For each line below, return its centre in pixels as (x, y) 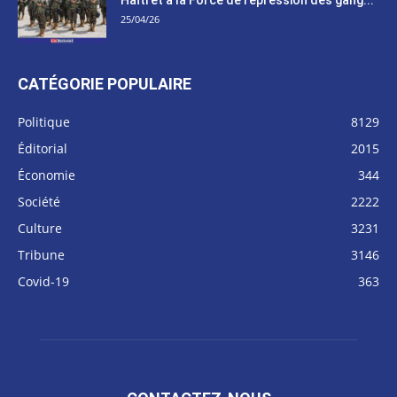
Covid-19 (43, 281)
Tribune (41, 254)
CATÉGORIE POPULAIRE (105, 83)
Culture (40, 228)
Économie (47, 175)
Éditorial (43, 148)
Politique (44, 121)
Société (39, 201)
